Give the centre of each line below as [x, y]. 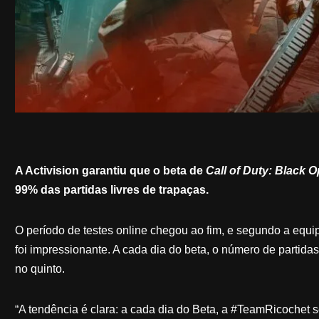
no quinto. [40, 268]
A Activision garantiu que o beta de [110, 170]
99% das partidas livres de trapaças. [111, 189]
